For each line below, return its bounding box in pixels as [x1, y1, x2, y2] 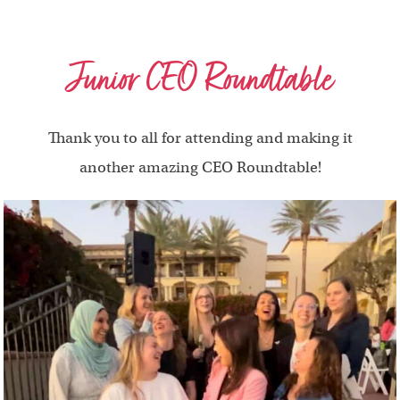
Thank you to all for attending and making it [47, 128, 353, 147]
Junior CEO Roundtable [66, 54, 334, 103]
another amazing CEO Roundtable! [79, 157, 321, 177]
